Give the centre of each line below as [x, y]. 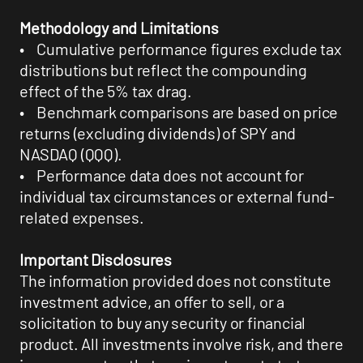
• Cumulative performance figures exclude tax [181, 49]
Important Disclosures [96, 260]
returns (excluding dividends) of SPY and [158, 133]
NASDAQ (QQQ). [71, 154]
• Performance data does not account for [162, 175]
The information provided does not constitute [175, 281]
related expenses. [82, 218]
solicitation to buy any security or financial [163, 323]
